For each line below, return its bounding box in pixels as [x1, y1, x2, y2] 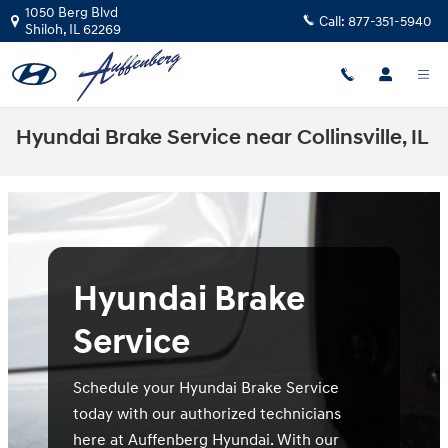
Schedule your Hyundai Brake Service [73, 377, 339, 398]
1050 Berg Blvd [25, 4, 118, 21]
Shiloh [25, 21, 63, 38]
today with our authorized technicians [73, 403, 341, 424]
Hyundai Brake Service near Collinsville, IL [16, 125, 429, 151]
